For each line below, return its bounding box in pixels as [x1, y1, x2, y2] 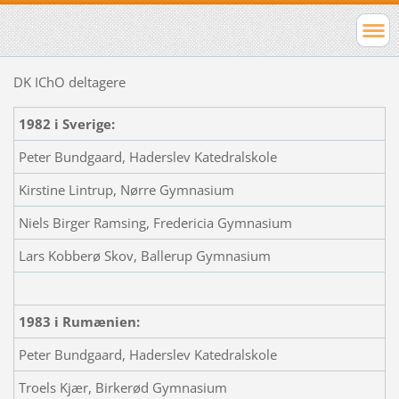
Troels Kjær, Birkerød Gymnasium [18, 378, 227, 396]
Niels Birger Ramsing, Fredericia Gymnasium [18, 213, 292, 232]
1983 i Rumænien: [18, 312, 140, 330]
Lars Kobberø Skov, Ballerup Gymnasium [18, 246, 271, 265]
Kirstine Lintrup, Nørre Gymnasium [18, 180, 234, 199]
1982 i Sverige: [18, 114, 115, 133]
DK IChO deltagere [12, 72, 126, 91]
